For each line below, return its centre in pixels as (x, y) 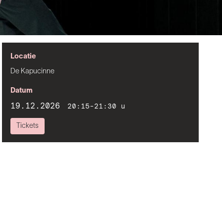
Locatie (24, 57)
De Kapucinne (33, 71)
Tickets (28, 126)
